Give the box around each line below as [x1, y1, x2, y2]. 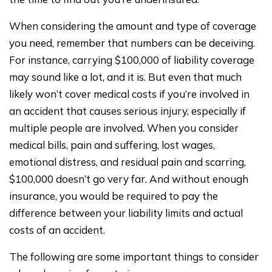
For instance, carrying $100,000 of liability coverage [9, 53, 254, 66]
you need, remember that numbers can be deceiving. [9, 36, 255, 49]
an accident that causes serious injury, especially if [9, 104, 246, 117]
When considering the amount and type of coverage [9, 19, 256, 32]
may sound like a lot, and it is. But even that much [9, 70, 242, 83]
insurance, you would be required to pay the [9, 189, 218, 202]
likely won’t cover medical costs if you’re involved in [9, 87, 250, 100]
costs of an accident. [9, 223, 105, 236]
